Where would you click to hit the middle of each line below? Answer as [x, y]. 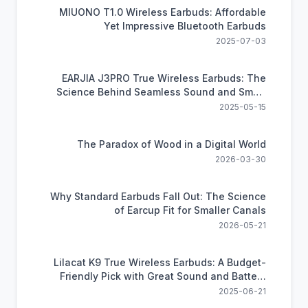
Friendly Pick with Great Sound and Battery [163, 276]
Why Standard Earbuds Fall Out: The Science [158, 196]
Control [249, 106]
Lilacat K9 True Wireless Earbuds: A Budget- [160, 262]
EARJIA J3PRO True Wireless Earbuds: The [164, 78]
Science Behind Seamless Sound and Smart [161, 92]
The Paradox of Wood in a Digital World [172, 144]
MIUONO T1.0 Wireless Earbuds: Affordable [163, 12]
